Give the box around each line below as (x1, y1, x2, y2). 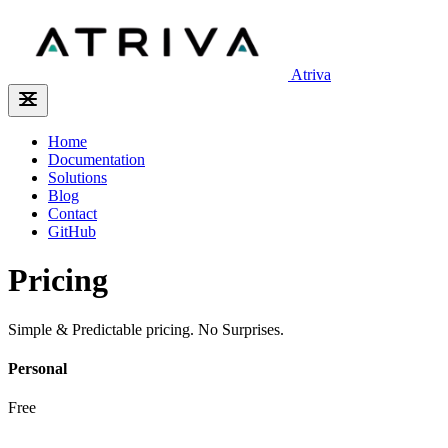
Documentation (48, 151, 145, 168)
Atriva (291, 66, 331, 83)
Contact (48, 205, 97, 222)
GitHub (48, 223, 96, 240)
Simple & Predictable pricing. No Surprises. (8, 320, 284, 338)
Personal (8, 360, 67, 378)
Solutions (48, 169, 107, 186)
